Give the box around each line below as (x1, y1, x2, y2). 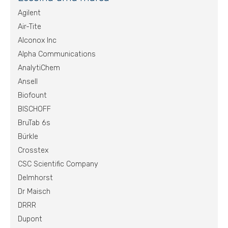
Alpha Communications (18, 50, 96, 59)
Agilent (18, 9, 41, 18)
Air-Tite (18, 22, 41, 32)
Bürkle (18, 132, 38, 141)
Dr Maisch (18, 187, 50, 196)
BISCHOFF (18, 105, 51, 114)
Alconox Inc (18, 36, 56, 45)
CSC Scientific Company (18, 160, 98, 169)
